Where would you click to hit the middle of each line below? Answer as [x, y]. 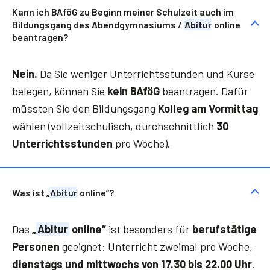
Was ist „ [31, 192]
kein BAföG [133, 91]
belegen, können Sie [60, 91]
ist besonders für [149, 229]
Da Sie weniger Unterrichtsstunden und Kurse [146, 73]
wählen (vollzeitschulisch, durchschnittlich [114, 126]
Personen [36, 247]
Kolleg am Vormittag [208, 108]
